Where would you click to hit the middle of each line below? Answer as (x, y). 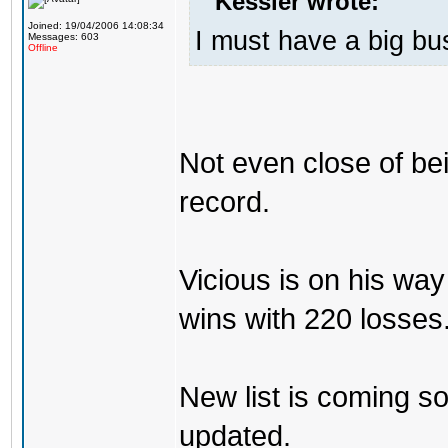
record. (224, 201)
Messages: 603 (63, 36)
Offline (43, 47)
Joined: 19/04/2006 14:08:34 (96, 25)
